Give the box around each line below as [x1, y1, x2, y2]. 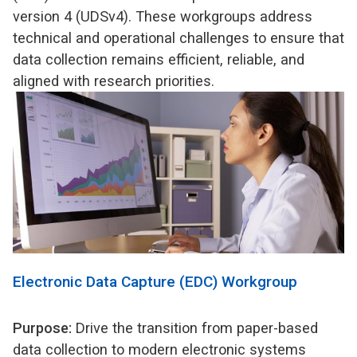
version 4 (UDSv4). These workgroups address [13, 7, 312, 25]
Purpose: [13, 319, 72, 336]
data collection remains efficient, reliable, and [13, 50, 304, 68]
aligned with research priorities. [13, 72, 218, 89]
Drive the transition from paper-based [72, 319, 318, 336]
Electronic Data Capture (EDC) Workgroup [13, 272, 301, 291]
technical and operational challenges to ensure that [13, 29, 344, 46]
